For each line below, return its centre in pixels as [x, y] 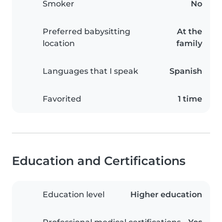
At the [190, 32]
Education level [74, 195]
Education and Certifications [99, 161]
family [189, 44]
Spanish [186, 71]
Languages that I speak [90, 71]
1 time [190, 99]
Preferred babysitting [86, 32]
